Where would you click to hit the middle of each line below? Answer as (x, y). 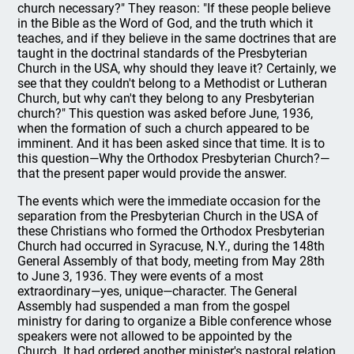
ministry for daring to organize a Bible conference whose (175, 321)
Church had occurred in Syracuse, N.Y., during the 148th (171, 246)
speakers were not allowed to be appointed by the (155, 336)
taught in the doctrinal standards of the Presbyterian (163, 53)
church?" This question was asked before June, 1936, (166, 113)
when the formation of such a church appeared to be (164, 128)
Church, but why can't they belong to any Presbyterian (166, 98)
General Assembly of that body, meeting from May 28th (171, 261)
